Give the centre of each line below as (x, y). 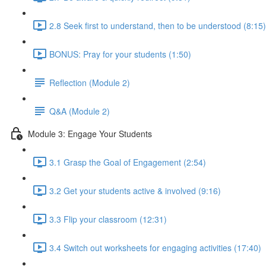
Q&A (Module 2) (80, 111)
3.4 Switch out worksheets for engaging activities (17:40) (155, 247)
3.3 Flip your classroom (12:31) (108, 219)
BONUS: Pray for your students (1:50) (120, 54)
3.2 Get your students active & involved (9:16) (135, 190)
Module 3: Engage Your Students (90, 133)
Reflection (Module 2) (90, 82)
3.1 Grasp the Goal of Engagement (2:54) (128, 162)
